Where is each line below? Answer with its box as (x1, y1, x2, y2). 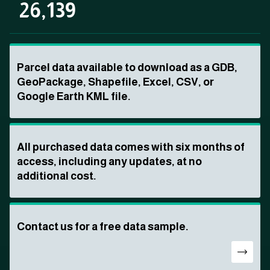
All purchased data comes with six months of (17, 141, 245, 154)
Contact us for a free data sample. (17, 221, 189, 233)
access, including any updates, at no (17, 155, 202, 168)
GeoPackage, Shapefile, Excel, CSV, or (17, 76, 214, 89)
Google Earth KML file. (17, 90, 131, 103)
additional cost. (17, 170, 96, 183)
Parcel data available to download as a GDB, (17, 61, 237, 74)
